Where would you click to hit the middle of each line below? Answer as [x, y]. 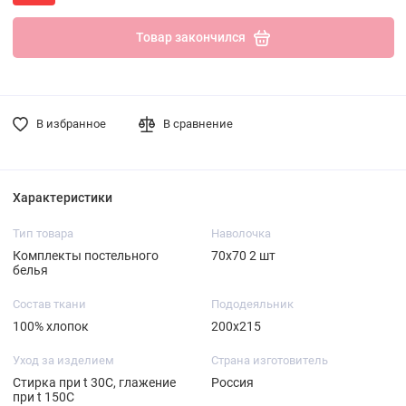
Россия [232, 382]
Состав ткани [49, 304]
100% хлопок [50, 326]
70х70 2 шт [243, 255]
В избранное [71, 124]
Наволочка [241, 233]
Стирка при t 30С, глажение [94, 382]
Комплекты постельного [85, 255]
